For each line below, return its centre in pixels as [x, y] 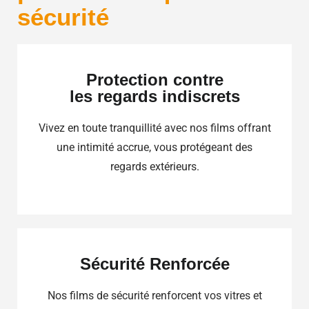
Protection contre [154, 80]
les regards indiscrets [154, 97]
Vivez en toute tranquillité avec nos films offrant [154, 128]
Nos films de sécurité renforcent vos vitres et [154, 295]
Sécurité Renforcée [154, 263]
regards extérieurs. [154, 167]
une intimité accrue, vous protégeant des [154, 148]
